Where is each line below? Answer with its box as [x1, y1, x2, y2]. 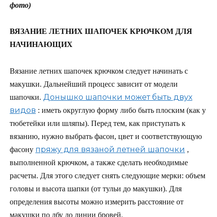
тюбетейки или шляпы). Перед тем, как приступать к [10, 119, 186, 127]
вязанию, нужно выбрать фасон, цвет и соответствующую [10, 132, 202, 140]
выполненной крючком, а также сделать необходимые [10, 158, 188, 167]
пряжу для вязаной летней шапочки [35, 144, 185, 154]
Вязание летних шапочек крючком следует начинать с [10, 66, 188, 75]
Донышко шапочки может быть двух [43, 92, 192, 102]
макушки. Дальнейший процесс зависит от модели [10, 79, 178, 88]
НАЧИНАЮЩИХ [10, 40, 73, 49]
